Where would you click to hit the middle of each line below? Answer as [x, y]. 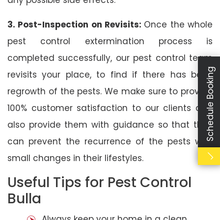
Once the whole [179, 24]
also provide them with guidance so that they [110, 124]
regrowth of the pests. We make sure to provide [110, 91]
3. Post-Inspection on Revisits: [76, 24]
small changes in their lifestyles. [75, 158]
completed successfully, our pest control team [110, 58]
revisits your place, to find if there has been [110, 74]
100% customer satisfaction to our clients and [110, 108]
